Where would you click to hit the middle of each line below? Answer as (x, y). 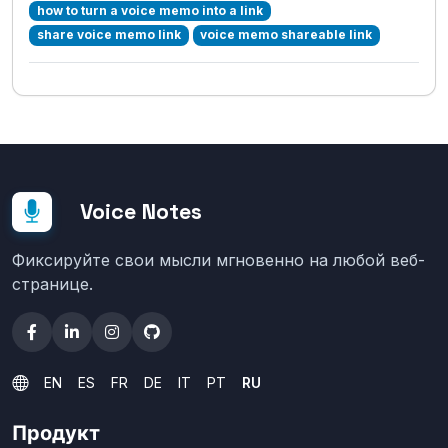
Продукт (56, 433)
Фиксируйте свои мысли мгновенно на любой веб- (218, 260)
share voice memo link (108, 35)
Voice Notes (141, 211)
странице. (52, 284)
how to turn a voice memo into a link (149, 11)
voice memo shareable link (286, 35)
